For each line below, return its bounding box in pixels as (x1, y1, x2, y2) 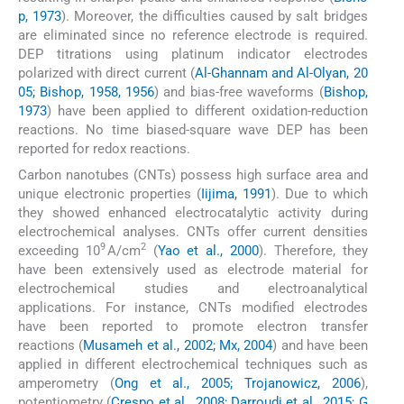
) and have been (272, 336, 368, 353)
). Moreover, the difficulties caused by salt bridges (61, 8, 368, 25)
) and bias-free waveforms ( (154, 84, 324, 101)
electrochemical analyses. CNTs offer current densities (18, 223, 368, 240)
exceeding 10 (18, 242, 100, 259)
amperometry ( (18, 374, 115, 391)
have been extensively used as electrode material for (18, 261, 368, 278)
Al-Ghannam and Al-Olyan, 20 (194, 65, 368, 82)
